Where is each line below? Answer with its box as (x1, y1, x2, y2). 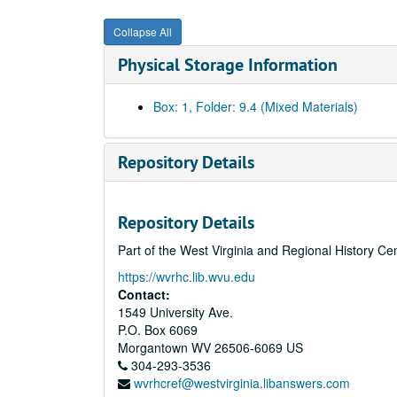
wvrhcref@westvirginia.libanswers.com (134, 374, 350, 392)
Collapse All (113, 24, 172, 39)
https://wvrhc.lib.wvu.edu (118, 268, 255, 285)
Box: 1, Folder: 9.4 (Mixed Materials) (153, 97, 358, 115)
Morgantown (118, 339, 188, 356)
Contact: (118, 285, 170, 303)
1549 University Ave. (118, 303, 233, 321)
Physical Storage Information (118, 53, 338, 76)
